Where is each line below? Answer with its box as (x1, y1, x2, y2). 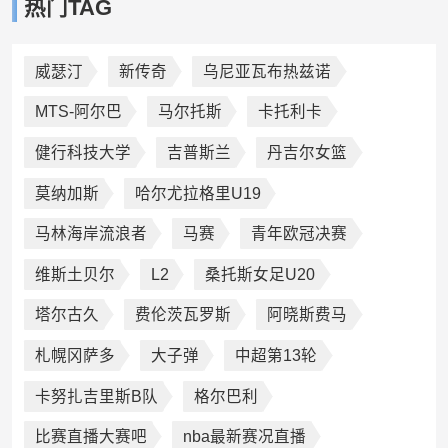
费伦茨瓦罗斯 (134, 306, 231, 324)
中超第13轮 (235, 346, 318, 364)
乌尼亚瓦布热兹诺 (203, 62, 332, 80)
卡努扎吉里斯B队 (34, 387, 158, 405)
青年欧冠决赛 (251, 225, 348, 243)
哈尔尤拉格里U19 (134, 184, 261, 202)
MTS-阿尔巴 (34, 103, 122, 121)
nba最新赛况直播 (182, 428, 306, 446)
